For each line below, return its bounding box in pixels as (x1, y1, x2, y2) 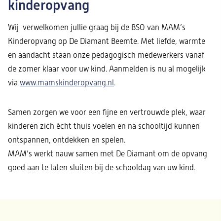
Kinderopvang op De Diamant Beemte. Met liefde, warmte (8, 37, 205, 45)
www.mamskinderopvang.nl (20, 78, 114, 87)
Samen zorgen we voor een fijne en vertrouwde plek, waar (8, 108, 206, 116)
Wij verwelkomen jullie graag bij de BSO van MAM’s (8, 23, 185, 32)
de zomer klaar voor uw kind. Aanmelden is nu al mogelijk (8, 64, 206, 73)
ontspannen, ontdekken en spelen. (8, 135, 125, 144)
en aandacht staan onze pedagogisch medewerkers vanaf (8, 50, 204, 59)
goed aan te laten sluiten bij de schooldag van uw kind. (8, 163, 195, 172)
